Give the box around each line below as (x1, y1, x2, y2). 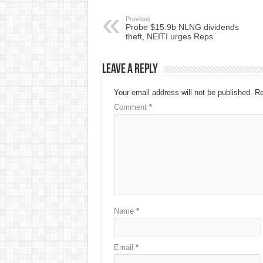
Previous (125, 15, 151, 22)
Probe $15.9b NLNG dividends (125, 22, 239, 32)
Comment (113, 102, 149, 112)
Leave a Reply (102, 62, 158, 76)
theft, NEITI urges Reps (125, 31, 213, 41)
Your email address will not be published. (113, 87, 252, 97)
